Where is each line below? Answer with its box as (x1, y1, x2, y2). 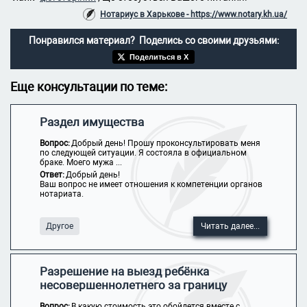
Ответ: (39, 170, 64, 180)
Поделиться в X (130, 52, 188, 61)
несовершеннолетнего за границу (39, 278, 227, 292)
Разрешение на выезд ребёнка (39, 265, 209, 278)
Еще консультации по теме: (10, 79, 167, 94)
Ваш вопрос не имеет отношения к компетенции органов (39, 180, 262, 189)
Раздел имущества (39, 115, 144, 129)
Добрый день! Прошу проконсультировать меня (71, 138, 260, 148)
